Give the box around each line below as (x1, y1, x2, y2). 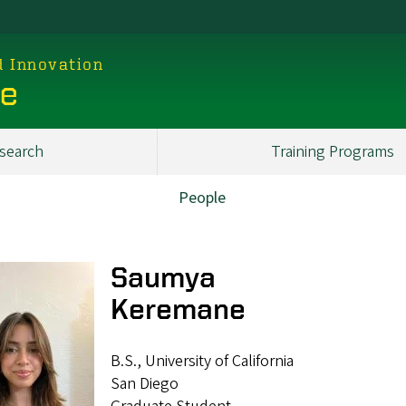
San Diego (111, 372, 179, 395)
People (178, 187, 226, 209)
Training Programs (270, 140, 394, 163)
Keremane (111, 294, 246, 324)
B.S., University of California (111, 349, 294, 372)
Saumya (111, 262, 216, 293)
